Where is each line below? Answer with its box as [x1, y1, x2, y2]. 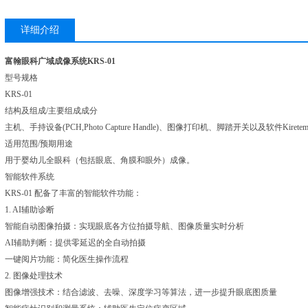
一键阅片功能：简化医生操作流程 [5, 254, 129, 264]
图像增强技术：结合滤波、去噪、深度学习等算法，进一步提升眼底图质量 [5, 287, 277, 297]
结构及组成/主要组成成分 [5, 106, 98, 115]
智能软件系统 [5, 172, 54, 181]
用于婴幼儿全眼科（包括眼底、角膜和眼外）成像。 [5, 155, 195, 165]
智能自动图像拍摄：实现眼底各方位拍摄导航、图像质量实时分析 [5, 221, 244, 231]
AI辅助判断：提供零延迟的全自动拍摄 [5, 238, 146, 247]
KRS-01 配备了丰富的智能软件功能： [5, 188, 142, 198]
